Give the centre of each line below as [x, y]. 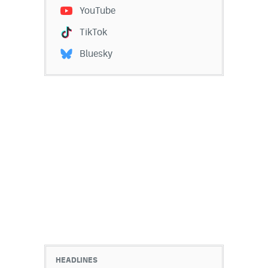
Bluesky [96, 54]
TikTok [93, 32]
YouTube [98, 11]
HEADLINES [77, 260]
